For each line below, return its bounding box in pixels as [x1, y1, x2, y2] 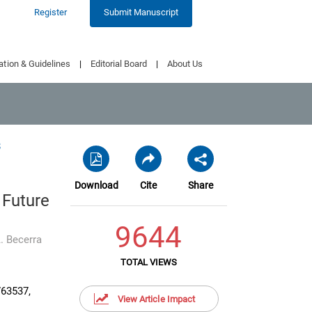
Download [74, 180, 119, 191]
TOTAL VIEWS [120, 257, 178, 267]
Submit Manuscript [103, 7, 178, 17]
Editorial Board [90, 58, 147, 69]
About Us [166, 58, 203, 69]
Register [33, 7, 67, 17]
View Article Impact [118, 294, 195, 304]
